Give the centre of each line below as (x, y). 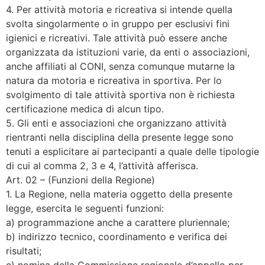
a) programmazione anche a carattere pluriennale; (118, 222)
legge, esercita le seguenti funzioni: (85, 208)
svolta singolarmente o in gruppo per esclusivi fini (118, 23)
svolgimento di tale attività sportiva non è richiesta (120, 94)
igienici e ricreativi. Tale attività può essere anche (117, 38)
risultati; (24, 251)
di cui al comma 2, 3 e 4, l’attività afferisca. (102, 165)
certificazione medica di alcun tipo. (85, 109)
